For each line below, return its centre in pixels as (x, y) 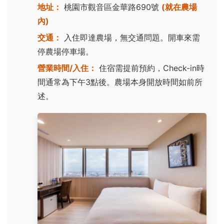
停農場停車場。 (65, 52)
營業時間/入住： (67, 68)
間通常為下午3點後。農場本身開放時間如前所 (120, 82)
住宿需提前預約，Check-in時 (150, 68)
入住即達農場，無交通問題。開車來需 (131, 38)
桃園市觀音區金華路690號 (111, 7)
